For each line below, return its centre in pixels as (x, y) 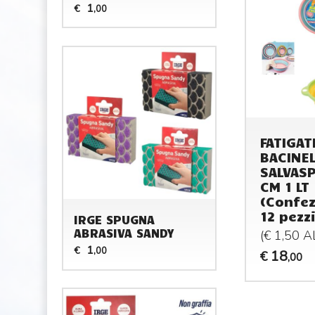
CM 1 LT (284, 187)
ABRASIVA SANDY (124, 233)
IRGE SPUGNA (115, 220)
